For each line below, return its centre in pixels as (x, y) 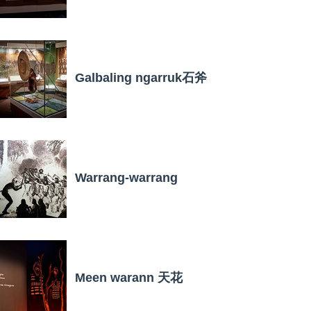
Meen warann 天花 (129, 277)
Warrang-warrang (126, 177)
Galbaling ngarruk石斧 (141, 77)
